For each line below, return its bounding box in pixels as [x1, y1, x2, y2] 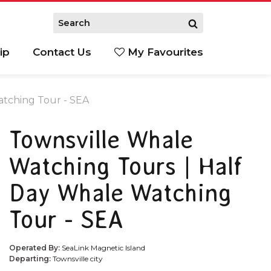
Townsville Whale [9, 126, 193, 153]
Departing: [9, 253, 53, 263]
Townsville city [53, 253, 103, 263]
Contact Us [33, 46, 91, 59]
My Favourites [125, 46, 203, 59]
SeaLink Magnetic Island [62, 243, 145, 252]
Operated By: [9, 243, 62, 252]
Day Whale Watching [9, 179, 232, 206]
